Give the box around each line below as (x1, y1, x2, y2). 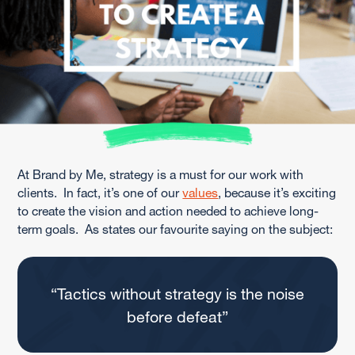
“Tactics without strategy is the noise (51, 284, 304, 303)
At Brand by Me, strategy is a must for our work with (17, 166, 304, 181)
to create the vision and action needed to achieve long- (17, 203, 319, 218)
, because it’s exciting (218, 185, 337, 200)
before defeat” (127, 307, 228, 326)
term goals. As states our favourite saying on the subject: (17, 221, 334, 236)
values (182, 185, 219, 200)
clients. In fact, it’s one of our (17, 185, 183, 200)
